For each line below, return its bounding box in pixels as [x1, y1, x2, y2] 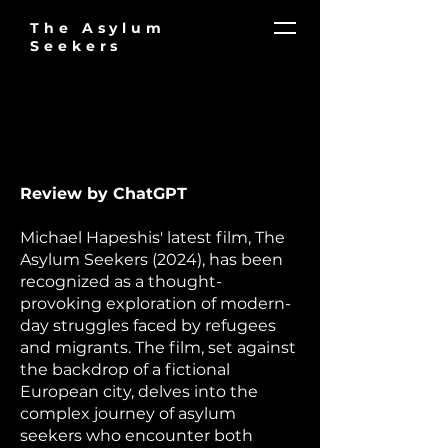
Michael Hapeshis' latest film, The [20, 228, 285, 247]
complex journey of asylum [20, 404, 236, 423]
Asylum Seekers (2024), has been [20, 250, 283, 269]
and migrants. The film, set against [20, 338, 296, 357]
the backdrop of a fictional [20, 360, 230, 379]
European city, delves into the [20, 382, 258, 401]
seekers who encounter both [20, 426, 253, 445]
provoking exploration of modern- [20, 294, 291, 313]
